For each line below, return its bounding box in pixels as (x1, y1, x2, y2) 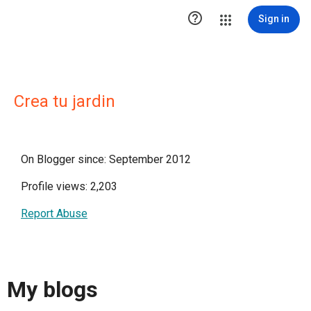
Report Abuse (21, 207, 87, 220)
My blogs (7, 276, 98, 303)
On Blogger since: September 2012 (21, 153, 191, 166)
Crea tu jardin (14, 92, 115, 111)
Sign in (258, 13, 289, 24)
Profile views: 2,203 (21, 180, 117, 193)
